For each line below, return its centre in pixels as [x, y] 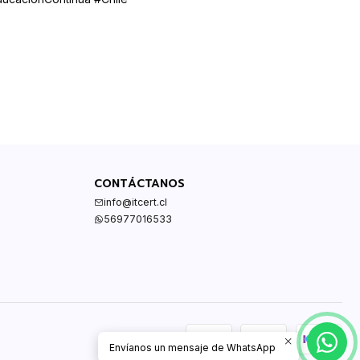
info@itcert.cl [135, 202]
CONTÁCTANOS [139, 183]
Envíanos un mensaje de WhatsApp [192, 347]
